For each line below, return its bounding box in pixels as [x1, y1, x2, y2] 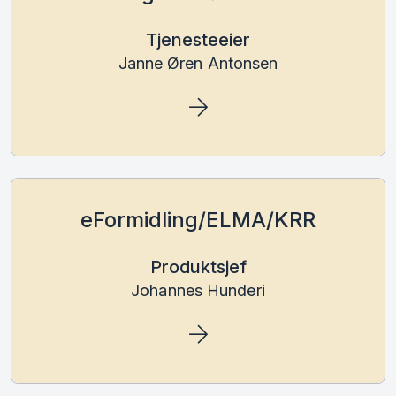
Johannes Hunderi [131, 280, 265, 300]
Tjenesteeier [146, 28, 250, 50]
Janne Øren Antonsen [118, 53, 278, 72]
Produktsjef [149, 255, 247, 278]
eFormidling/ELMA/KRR [80, 206, 316, 232]
